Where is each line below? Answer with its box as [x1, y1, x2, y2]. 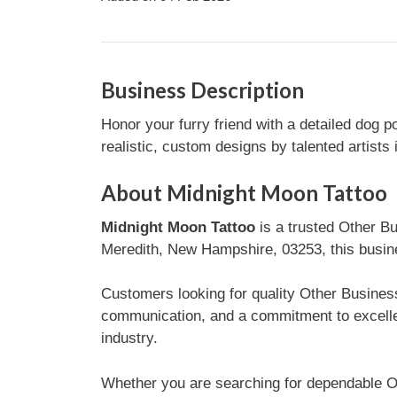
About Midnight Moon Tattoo [100, 179, 387, 206]
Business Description [100, 77, 304, 103]
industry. [100, 330, 158, 346]
